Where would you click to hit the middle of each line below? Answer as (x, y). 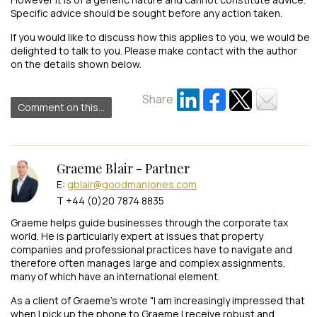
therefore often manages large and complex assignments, (148, 263)
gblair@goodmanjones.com (132, 184)
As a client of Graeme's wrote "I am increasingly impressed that (158, 300)
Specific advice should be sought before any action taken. (146, 13)
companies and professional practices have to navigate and (151, 249)
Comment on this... (61, 107)
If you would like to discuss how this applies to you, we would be (160, 37)
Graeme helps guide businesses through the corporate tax (149, 222)
